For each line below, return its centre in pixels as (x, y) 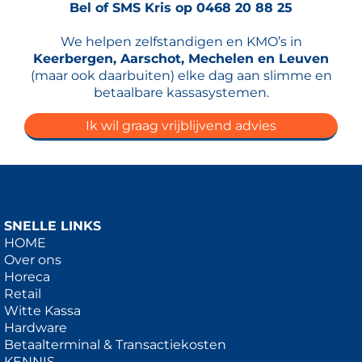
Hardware (36, 327)
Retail (23, 293)
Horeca (27, 276)
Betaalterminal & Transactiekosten (115, 344)
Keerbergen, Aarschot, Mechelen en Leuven (181, 58)
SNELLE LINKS (53, 225)
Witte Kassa (42, 310)
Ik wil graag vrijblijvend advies (181, 125)
